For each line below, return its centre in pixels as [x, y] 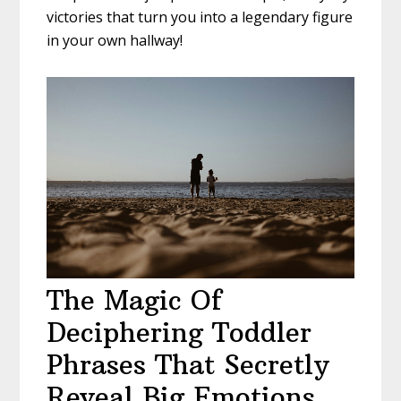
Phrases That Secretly [188, 364]
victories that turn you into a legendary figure [200, 17]
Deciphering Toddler [179, 332]
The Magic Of [135, 300]
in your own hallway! [115, 40]
